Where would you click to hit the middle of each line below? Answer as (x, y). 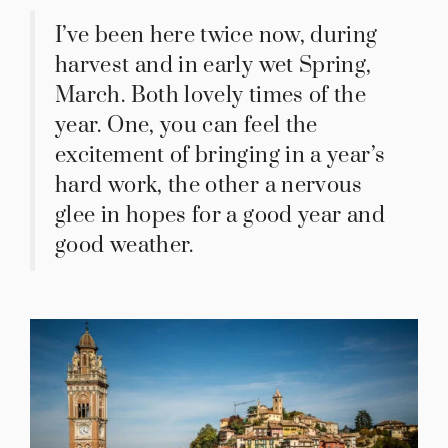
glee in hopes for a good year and (220, 215)
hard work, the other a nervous (209, 185)
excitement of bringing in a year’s (220, 155)
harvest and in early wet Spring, (213, 65)
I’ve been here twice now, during (216, 35)
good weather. (124, 245)
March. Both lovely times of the (211, 95)
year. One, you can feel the (186, 125)
